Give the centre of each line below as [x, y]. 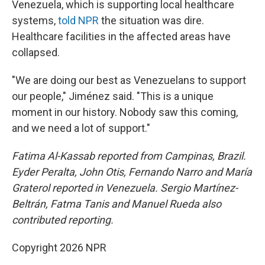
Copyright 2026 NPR [59, 248]
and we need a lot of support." [81, 128]
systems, [35, 20]
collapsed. [36, 52]
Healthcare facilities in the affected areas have [121, 36]
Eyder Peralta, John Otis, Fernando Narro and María [132, 172]
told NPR [78, 20]
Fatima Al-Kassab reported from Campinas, [113, 156]
